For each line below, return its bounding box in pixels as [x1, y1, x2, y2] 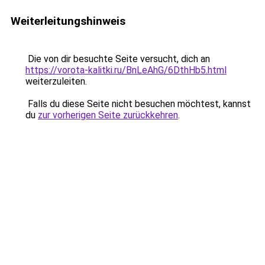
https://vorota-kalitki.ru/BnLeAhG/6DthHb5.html [25, 64, 227, 76]
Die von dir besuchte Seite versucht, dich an [25, 53, 210, 64]
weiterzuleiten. [25, 76, 87, 87]
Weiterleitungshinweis [11, 14, 125, 28]
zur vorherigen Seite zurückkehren [38, 109, 178, 121]
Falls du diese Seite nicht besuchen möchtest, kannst [25, 98, 251, 109]
